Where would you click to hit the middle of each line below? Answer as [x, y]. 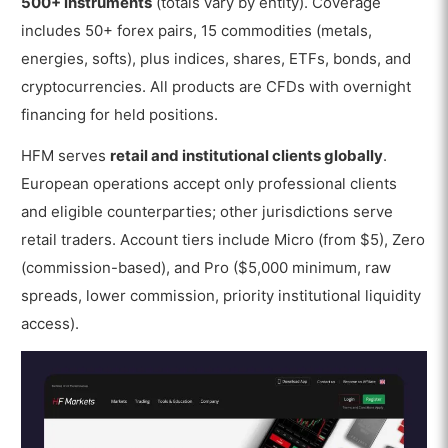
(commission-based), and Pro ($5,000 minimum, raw [206, 267]
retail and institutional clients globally [247, 155]
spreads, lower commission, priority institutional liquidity [221, 295]
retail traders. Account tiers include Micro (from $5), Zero [223, 239]
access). [50, 323]
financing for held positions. [120, 115]
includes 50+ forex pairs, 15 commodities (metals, [197, 31]
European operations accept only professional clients [209, 183]
